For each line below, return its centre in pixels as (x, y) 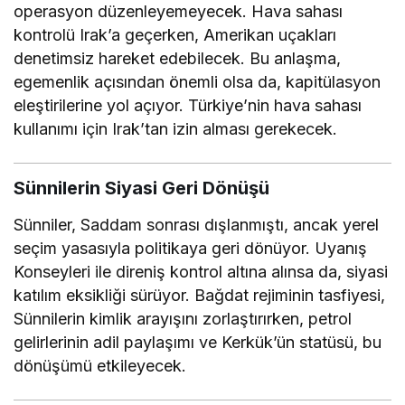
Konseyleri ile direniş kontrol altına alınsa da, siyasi (201, 271)
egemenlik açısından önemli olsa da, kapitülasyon (198, 81)
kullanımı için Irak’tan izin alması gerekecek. (176, 128)
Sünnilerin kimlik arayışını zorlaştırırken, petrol (183, 318)
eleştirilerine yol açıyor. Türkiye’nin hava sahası (188, 105)
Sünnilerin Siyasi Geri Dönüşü (141, 188)
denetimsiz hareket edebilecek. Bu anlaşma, (178, 58)
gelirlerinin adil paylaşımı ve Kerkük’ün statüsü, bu (198, 342)
